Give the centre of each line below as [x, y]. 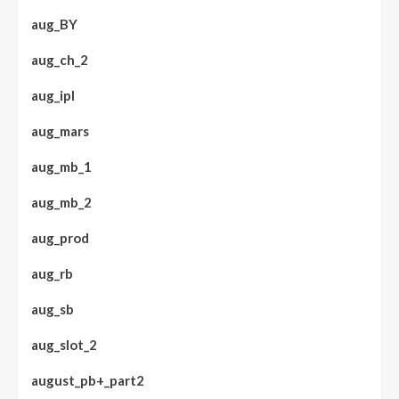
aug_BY [54, 24]
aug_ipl [53, 95]
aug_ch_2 [60, 60]
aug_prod [60, 238]
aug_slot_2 [64, 345]
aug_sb [53, 309]
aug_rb [52, 273]
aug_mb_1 [61, 167]
